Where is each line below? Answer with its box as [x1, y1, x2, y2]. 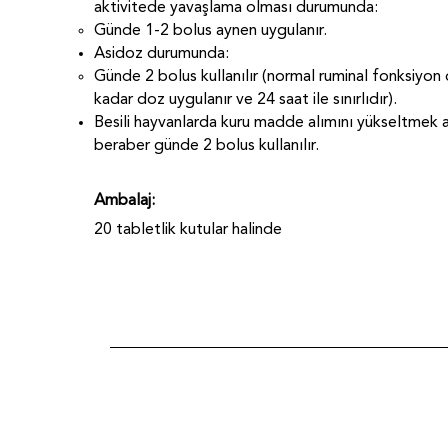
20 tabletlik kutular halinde [94, 222, 282, 238]
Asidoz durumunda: [94, 46, 229, 62]
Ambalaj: [94, 193, 155, 209]
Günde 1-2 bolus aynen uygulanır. [94, 23, 327, 39]
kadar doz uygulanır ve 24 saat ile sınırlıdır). [94, 92, 397, 108]
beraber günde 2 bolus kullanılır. [94, 138, 319, 154]
